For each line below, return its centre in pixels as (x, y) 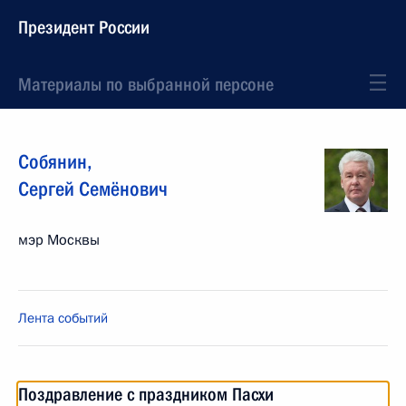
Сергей (46, 189)
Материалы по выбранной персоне (146, 84)
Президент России (84, 27)
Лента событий (63, 318)
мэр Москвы (59, 240)
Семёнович (123, 189)
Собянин (53, 162)
